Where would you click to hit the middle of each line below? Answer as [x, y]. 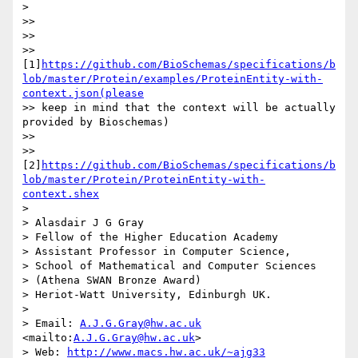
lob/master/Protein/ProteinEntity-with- [144, 180]
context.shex [61, 194]
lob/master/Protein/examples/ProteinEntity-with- [173, 79]
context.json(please [83, 93]
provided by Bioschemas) [96, 122]
